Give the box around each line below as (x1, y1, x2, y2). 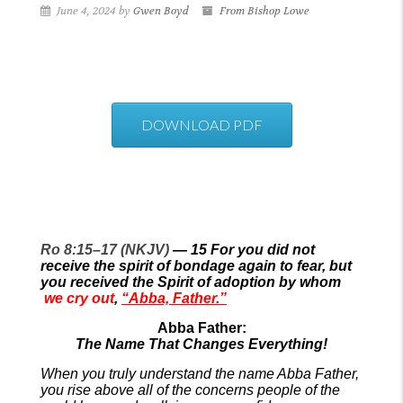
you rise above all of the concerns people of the (40, 382, 340, 398)
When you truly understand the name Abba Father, (40, 366, 359, 381)
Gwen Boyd (133, 4, 189, 18)
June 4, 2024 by (54, 4, 133, 18)
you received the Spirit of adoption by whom (40, 274, 341, 290)
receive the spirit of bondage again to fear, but (40, 258, 352, 273)
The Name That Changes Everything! (76, 336, 327, 352)
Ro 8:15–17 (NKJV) (40, 242, 169, 257)
